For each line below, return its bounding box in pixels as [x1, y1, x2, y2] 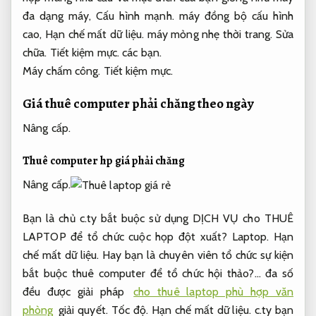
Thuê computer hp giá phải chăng [23, 153, 185, 169]
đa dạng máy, [23, 9, 97, 23]
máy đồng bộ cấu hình [174, 9, 293, 23]
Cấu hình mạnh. [96, 9, 174, 23]
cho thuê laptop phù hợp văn [133, 285, 293, 299]
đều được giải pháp [23, 285, 132, 299]
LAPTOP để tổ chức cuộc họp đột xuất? [23, 230, 232, 244]
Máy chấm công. [23, 64, 101, 78]
